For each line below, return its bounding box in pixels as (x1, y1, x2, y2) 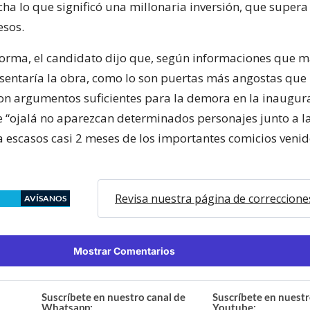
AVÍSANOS (24, 192, 66, 203)
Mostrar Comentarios (73, 244, 175, 257)
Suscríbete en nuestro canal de (42, 290, 186, 303)
